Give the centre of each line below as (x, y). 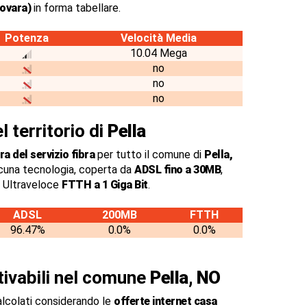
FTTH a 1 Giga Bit (105, 185)
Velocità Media (159, 38)
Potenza (27, 38)
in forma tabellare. (76, 8)
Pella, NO (185, 278)
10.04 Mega (159, 53)
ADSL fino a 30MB (177, 170)
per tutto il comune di (149, 155)
